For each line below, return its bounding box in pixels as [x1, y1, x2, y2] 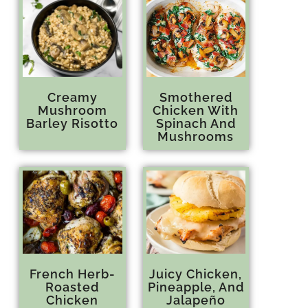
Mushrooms [157, 129, 234, 144]
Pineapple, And [147, 280, 244, 295]
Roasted [45, 280, 100, 295]
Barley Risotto [26, 116, 119, 131]
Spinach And [155, 116, 236, 131]
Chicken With [153, 103, 239, 118]
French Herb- [29, 267, 115, 282]
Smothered [159, 90, 232, 105]
